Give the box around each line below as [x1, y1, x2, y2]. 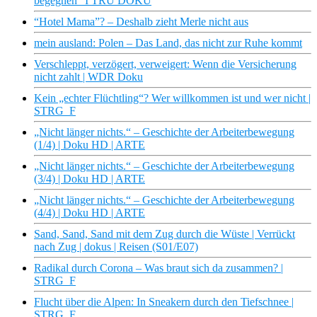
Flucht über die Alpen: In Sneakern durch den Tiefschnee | [34, 296, 294, 309]
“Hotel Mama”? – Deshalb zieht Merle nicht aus [34, 16, 248, 28]
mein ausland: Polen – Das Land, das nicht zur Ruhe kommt [34, 37, 302, 50]
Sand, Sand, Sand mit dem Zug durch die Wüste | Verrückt [34, 228, 295, 241]
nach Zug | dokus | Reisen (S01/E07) [34, 241, 198, 253]
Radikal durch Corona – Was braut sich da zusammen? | [34, 262, 283, 275]
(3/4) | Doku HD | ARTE [34, 173, 145, 185]
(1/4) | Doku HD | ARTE [34, 139, 145, 151]
